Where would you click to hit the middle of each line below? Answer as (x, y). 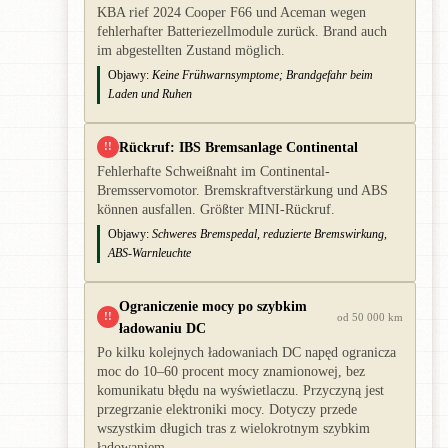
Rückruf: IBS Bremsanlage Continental (238, 146)
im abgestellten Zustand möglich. (191, 50)
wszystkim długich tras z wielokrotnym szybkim (233, 428)
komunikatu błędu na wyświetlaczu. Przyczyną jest (240, 390)
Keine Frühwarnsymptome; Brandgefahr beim (262, 74)
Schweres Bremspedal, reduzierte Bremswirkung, (269, 233)
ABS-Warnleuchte (149, 252)
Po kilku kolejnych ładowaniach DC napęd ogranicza (246, 352)
